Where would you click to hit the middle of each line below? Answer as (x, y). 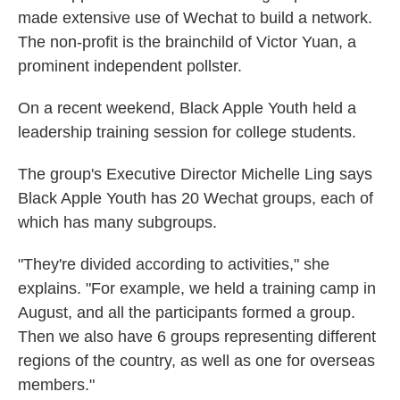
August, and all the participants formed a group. (187, 312)
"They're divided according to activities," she (174, 264)
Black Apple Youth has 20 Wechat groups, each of (196, 198)
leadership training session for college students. (187, 132)
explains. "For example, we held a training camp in (197, 288)
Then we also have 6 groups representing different (197, 337)
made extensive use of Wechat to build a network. (195, 18)
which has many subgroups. (117, 222)
